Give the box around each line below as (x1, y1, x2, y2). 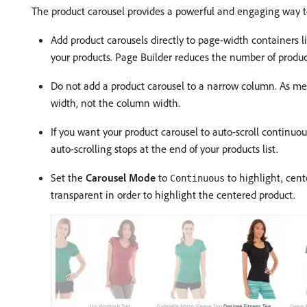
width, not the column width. (51, 96, 180, 110)
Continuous (170, 173, 225, 184)
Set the (51, 171, 86, 184)
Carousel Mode (86, 171, 156, 184)
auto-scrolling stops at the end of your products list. (51, 142, 278, 156)
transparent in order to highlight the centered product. (51, 188, 295, 201)
